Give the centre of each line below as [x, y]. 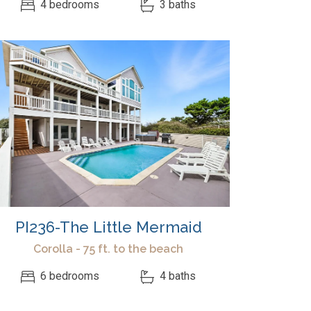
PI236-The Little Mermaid [108, 227]
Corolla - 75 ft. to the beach [108, 249]
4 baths [176, 276]
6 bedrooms [69, 276]
